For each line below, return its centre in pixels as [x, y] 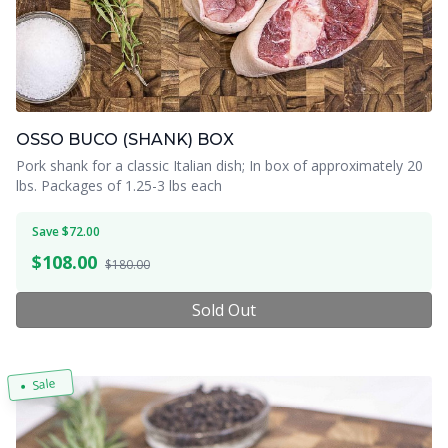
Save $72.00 [66, 231]
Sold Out [224, 309]
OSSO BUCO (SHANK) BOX [125, 139]
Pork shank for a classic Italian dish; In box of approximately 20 [219, 165]
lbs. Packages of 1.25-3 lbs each [119, 185]
